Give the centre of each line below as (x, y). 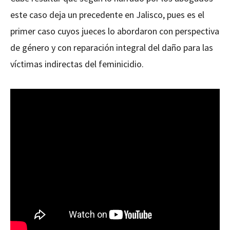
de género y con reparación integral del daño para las (112, 48)
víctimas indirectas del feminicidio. (77, 64)
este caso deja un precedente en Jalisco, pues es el (107, 15)
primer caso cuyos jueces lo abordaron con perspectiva (115, 31)
